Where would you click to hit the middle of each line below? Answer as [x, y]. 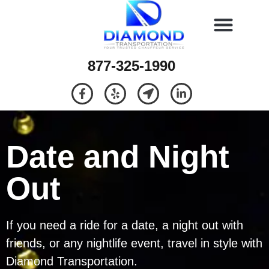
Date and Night [118, 156]
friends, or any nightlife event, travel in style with [134, 243]
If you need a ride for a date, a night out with [125, 225]
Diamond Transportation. [72, 261]
